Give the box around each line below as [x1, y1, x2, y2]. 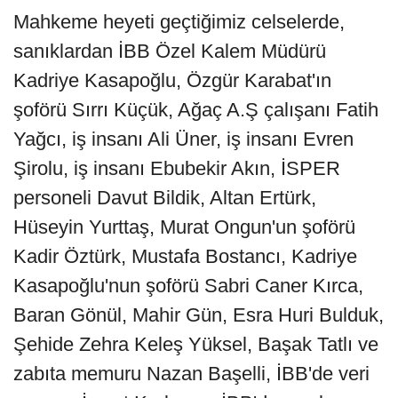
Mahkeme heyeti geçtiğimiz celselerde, [13, 11, 345, 34]
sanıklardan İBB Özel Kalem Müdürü [13, 40, 326, 63]
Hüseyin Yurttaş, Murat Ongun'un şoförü [13, 216, 355, 239]
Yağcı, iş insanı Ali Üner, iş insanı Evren [13, 128, 354, 151]
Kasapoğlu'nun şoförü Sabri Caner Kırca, [13, 275, 363, 298]
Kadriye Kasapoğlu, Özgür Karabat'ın [13, 69, 331, 92]
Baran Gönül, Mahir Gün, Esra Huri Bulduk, [13, 304, 384, 327]
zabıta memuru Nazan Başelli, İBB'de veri [13, 362, 370, 386]
